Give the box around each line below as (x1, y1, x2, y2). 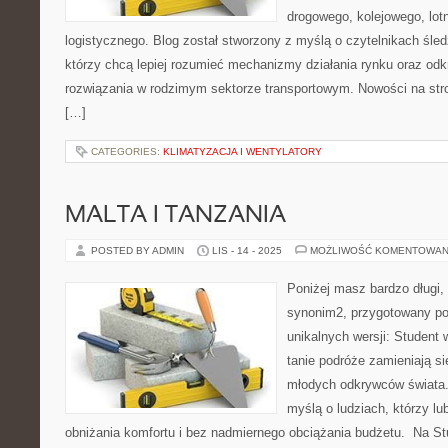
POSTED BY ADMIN (91, 245, 187, 256)
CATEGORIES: (91, 146, 163, 157)
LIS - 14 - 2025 (212, 245, 282, 256)
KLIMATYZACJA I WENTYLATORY (163, 146, 322, 157)
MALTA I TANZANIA (65, 205, 286, 227)
